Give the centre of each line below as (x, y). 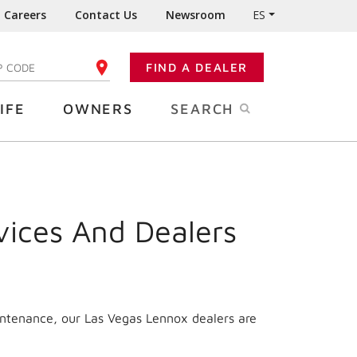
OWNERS (98, 109)
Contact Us (106, 15)
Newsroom (196, 15)
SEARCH (205, 109)
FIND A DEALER (197, 67)
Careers (25, 15)
